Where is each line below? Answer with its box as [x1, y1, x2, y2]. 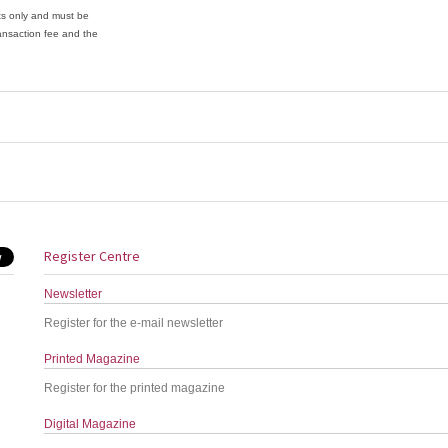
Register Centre [44, 247, 141, 265]
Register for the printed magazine [44, 381, 226, 395]
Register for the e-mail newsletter [44, 316, 224, 330]
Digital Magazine [44, 417, 137, 431]
